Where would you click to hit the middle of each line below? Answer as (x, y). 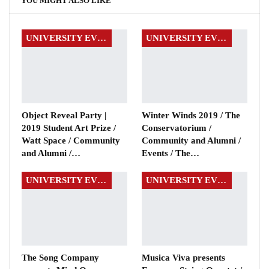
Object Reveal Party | (64, 116)
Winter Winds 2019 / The (191, 116)
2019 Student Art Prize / (69, 128)
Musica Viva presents (183, 258)
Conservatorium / (177, 128)
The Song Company (60, 258)
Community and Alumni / (191, 141)
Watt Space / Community (71, 141)
